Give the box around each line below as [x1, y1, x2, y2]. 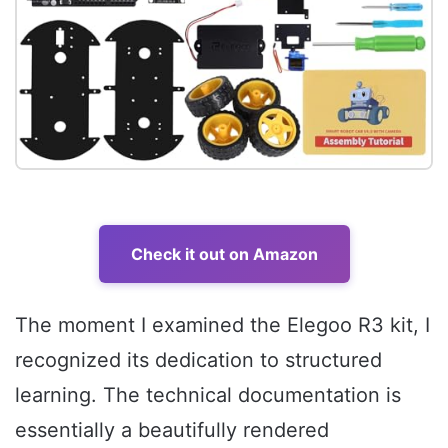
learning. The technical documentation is [15, 383, 401, 408]
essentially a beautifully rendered [15, 418, 329, 443]
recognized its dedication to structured [15, 348, 382, 373]
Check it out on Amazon [130, 244, 318, 265]
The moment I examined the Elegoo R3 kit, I [15, 313, 430, 338]
